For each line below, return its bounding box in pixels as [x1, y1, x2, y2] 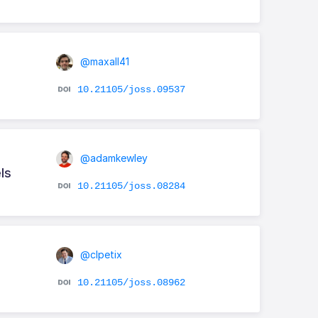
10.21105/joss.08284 [77, 180, 185, 192]
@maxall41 [77, 55, 129, 68]
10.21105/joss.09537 [77, 83, 185, 95]
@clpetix [77, 248, 122, 261]
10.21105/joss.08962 [77, 276, 185, 288]
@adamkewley [77, 152, 148, 165]
